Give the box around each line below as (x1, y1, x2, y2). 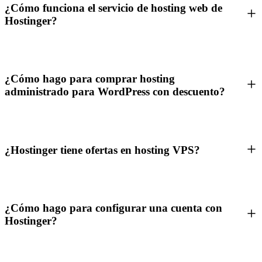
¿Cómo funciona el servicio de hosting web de (5, 2, 222, 14)
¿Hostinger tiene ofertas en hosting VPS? (5, 143, 200, 156)
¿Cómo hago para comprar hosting (5, 73, 175, 85)
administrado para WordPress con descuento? (5, 85, 225, 98)
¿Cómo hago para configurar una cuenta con (5, 202, 222, 215)
